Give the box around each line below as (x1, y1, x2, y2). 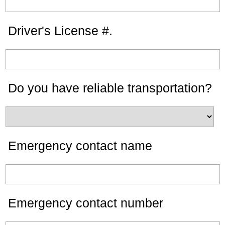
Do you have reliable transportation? (8, 81, 212, 95)
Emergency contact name (8, 139, 152, 153)
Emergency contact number (8, 196, 163, 210)
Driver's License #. (8, 24, 113, 38)
